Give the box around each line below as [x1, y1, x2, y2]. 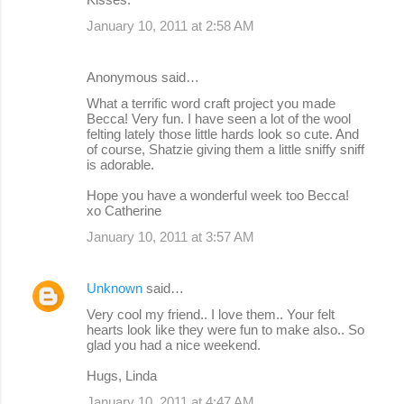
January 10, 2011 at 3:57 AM [87, 228, 254, 244]
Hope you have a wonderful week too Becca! [87, 187, 349, 203]
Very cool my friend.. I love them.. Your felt [87, 306, 335, 322]
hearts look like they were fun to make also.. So [87, 321, 364, 337]
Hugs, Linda [87, 367, 157, 383]
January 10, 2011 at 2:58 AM [87, 17, 254, 33]
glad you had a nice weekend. [87, 336, 261, 353]
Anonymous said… [87, 69, 199, 85]
